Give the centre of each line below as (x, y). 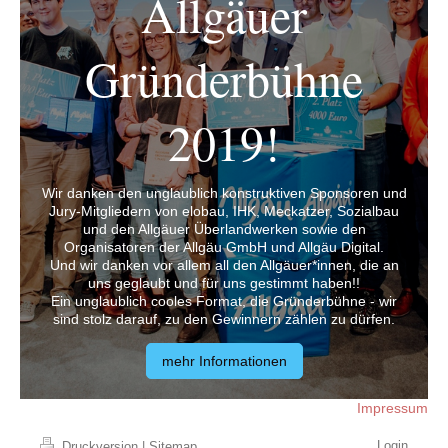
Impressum (392, 408)
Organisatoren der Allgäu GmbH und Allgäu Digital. (224, 247)
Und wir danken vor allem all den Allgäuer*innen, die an (224, 265)
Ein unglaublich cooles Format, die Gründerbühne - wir (224, 301)
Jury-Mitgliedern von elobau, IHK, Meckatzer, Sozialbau (224, 211)
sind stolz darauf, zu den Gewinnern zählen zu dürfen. (224, 319)
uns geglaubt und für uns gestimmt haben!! (224, 283)
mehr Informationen (224, 361)
